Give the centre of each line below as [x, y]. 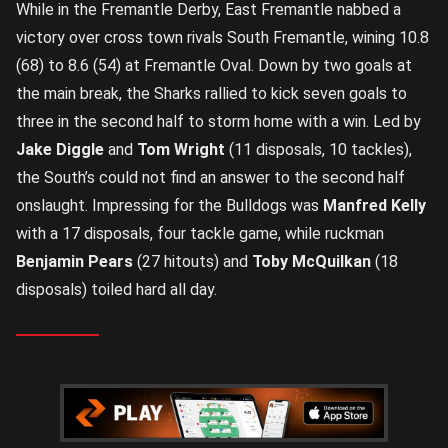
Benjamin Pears [74, 261]
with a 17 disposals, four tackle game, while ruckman [200, 233]
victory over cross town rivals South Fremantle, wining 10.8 [222, 37]
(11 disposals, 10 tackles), [318, 149]
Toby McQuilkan [311, 261]
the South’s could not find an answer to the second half [210, 177]
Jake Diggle [60, 149]
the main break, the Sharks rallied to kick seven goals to [211, 93]
